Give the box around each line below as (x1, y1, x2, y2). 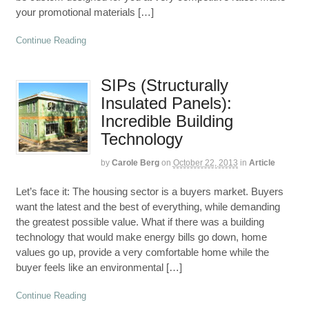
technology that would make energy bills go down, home (15, 230, 267, 243)
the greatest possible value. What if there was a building (15, 215, 264, 228)
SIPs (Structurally (100, 76, 228, 95)
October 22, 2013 (172, 158, 238, 168)
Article (248, 158, 275, 168)
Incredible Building (100, 112, 233, 131)
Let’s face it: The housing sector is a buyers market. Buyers (15, 185, 283, 197)
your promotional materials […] (15, 6, 154, 18)
